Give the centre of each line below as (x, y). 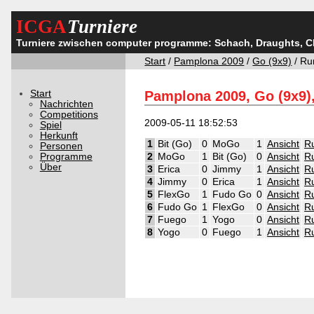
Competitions (69, 114)
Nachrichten (66, 104)
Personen (61, 146)
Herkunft (59, 135)
